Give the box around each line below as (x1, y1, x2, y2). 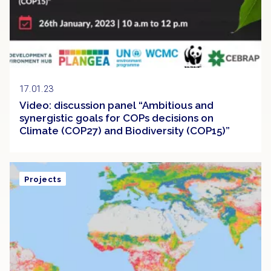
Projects (24, 175, 61, 184)
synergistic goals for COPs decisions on (19, 111, 214, 124)
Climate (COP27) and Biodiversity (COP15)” (19, 124, 230, 137)
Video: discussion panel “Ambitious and (19, 99, 214, 111)
